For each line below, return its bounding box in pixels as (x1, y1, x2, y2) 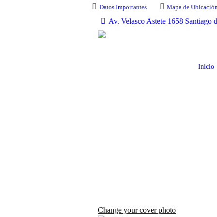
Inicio (198, 63, 214, 70)
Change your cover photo (98, 206, 176, 214)
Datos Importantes (99, 3, 147, 11)
